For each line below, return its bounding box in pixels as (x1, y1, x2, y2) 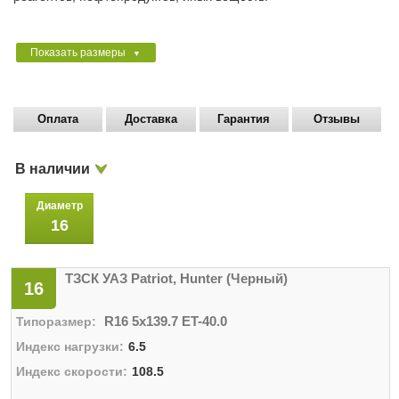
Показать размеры (30, 46, 128, 59)
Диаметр (36, 199, 83, 212)
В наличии (15, 161, 90, 176)
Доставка (124, 112, 177, 126)
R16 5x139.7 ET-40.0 (104, 313, 227, 329)
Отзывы (313, 112, 361, 126)
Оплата (37, 112, 79, 126)
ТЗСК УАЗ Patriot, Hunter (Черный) (65, 271, 288, 286)
